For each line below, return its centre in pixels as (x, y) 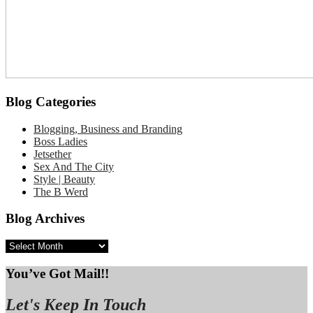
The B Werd (61, 191)
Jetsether (52, 154)
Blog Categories (51, 102)
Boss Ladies (60, 141)
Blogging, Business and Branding (108, 129)
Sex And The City (74, 166)
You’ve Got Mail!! (57, 273)
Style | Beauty (64, 179)
